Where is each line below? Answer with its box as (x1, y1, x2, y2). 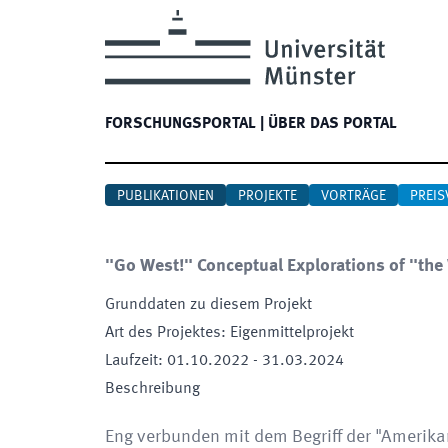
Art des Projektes (105, 325, 221, 341)
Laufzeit (105, 353, 158, 369)
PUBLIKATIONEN (117, 189, 214, 203)
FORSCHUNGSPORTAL (105, 116, 256, 132)
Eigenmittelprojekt (230, 325, 354, 341)
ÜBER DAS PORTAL (268, 116, 397, 132)
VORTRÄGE (321, 189, 386, 203)
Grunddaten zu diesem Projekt (105, 297, 312, 313)
